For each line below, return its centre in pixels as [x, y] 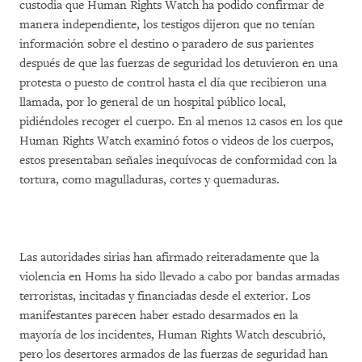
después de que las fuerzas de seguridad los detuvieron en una [179, 63]
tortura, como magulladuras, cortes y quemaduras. [149, 180]
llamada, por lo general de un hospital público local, [153, 102]
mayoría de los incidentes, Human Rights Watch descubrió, [173, 335]
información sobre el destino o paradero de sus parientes [166, 44]
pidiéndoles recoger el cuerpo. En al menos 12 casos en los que [181, 122]
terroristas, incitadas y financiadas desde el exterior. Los [165, 296]
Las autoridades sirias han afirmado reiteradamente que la [169, 257]
